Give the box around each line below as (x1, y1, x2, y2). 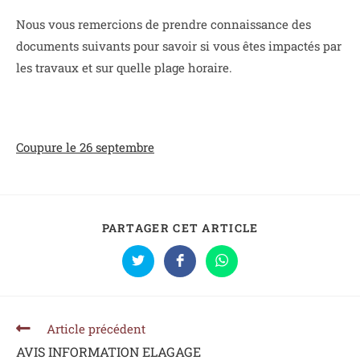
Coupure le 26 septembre (16, 139, 154, 155)
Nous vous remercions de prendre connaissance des (16, 16, 311, 32)
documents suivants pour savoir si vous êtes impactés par (16, 38, 342, 54)
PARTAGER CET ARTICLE (101, 220, 259, 235)
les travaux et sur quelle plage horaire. (16, 59, 232, 76)
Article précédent (47, 320, 145, 337)
